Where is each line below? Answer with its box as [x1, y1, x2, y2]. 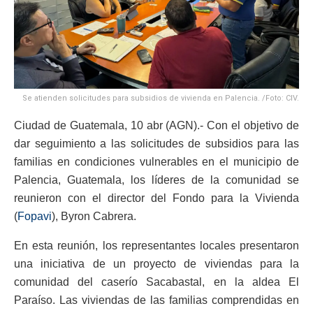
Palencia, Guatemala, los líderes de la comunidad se [14, 173, 299, 186]
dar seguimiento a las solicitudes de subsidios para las [14, 137, 299, 150]
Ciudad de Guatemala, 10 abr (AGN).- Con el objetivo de [14, 119, 299, 131]
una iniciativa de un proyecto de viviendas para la [14, 257, 299, 270]
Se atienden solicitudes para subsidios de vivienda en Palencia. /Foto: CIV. [22, 93, 299, 103]
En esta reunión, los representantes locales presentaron [14, 239, 299, 252]
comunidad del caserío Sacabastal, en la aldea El [14, 275, 299, 288]
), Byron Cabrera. [52, 210, 136, 222]
